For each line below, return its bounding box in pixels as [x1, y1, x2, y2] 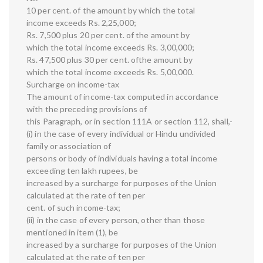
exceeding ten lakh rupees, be [26, 166, 138, 176]
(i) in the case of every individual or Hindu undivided [26, 129, 216, 139]
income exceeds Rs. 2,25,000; [26, 18, 136, 28]
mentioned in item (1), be [26, 227, 119, 238]
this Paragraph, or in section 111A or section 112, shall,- [26, 116, 232, 127]
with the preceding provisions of [26, 104, 147, 114]
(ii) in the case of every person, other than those [26, 215, 205, 225]
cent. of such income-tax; [26, 203, 121, 213]
